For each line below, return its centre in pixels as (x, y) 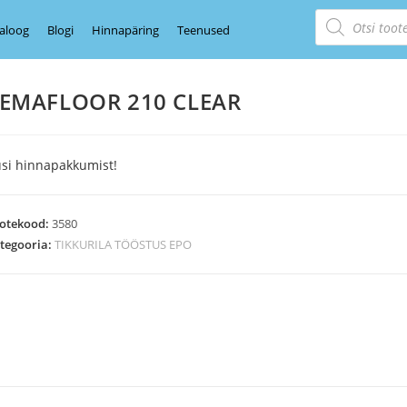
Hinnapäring (125, 30)
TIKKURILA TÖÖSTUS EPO (123, 244)
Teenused (203, 30)
